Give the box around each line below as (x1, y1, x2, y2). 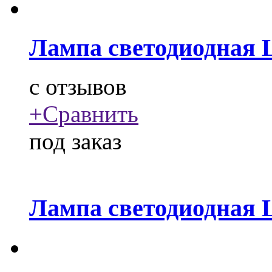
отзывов (39, 73, 126, 100)
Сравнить (42, 101, 138, 127)
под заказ (29, 128, 121, 155)
